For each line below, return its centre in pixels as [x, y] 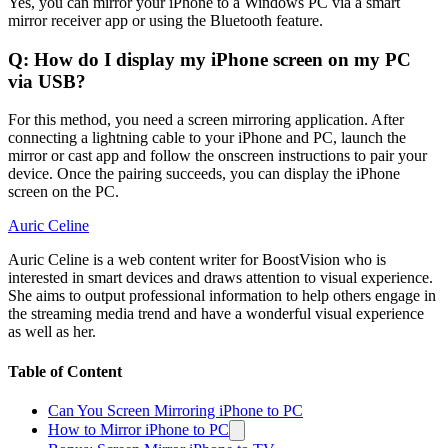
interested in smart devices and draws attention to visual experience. [220, 278]
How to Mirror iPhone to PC [138, 429]
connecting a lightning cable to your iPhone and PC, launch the [207, 138]
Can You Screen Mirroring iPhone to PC [175, 410]
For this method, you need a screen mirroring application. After [206, 120]
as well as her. [52, 332]
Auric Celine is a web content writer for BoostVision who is [197, 260]
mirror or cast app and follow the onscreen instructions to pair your [217, 156]
